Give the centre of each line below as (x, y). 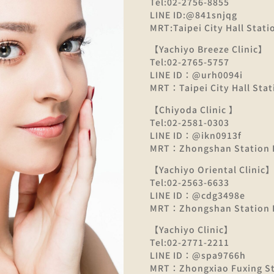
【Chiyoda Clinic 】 (194, 109)
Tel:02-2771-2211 (189, 243)
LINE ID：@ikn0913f (195, 135)
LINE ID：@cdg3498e (197, 195)
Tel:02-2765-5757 (189, 62)
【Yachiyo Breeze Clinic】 (208, 49)
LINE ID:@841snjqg (193, 14)
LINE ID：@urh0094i (196, 75)
